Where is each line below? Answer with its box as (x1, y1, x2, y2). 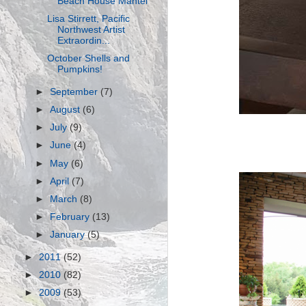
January (50, 229, 88, 240)
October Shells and (46, 53, 130, 64)
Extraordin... (57, 36, 110, 46)
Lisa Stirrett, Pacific (46, 14, 130, 24)
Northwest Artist (57, 25, 125, 35)
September (50, 87, 101, 97)
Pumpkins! (57, 64, 102, 75)
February (50, 211, 93, 222)
